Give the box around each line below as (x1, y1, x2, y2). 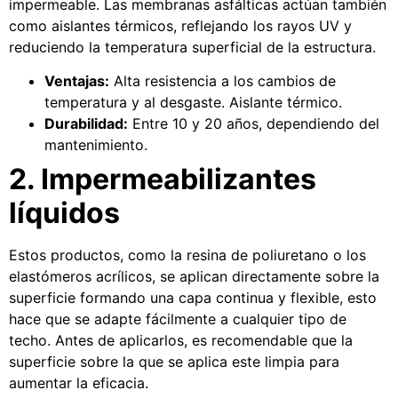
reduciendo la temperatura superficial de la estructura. (9, 37, 376, 56)
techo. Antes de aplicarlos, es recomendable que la (9, 330, 353, 349)
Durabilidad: (44, 114, 128, 132)
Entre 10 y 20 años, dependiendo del (128, 114, 379, 132)
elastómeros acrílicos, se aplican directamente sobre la (9, 267, 379, 285)
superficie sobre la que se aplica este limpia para (9, 352, 339, 370)
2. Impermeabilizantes (9, 161, 316, 196)
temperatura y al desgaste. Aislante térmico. (44, 92, 342, 111)
